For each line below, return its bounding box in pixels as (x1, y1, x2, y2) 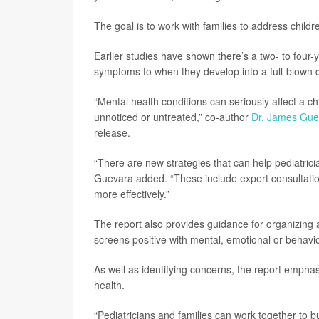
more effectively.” (94, 187, 169, 201)
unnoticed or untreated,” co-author (94, 110, 251, 124)
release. (94, 125, 130, 140)
